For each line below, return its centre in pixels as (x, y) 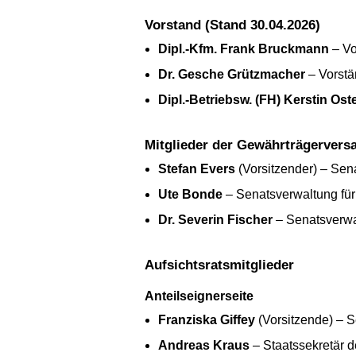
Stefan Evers (197, 168)
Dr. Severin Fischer (215, 219)
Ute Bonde (190, 194)
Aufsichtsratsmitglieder (224, 265)
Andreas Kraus (204, 346)
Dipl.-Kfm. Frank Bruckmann (244, 49)
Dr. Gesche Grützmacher (232, 75)
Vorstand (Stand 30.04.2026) (236, 25)
